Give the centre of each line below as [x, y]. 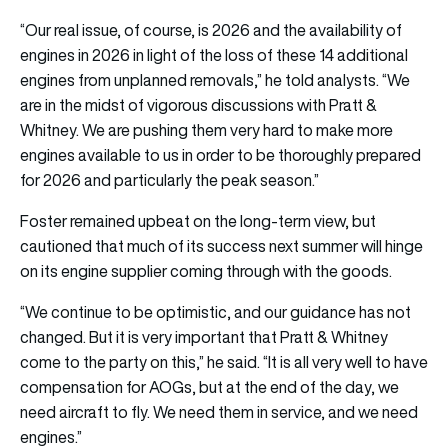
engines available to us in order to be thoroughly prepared [220, 154]
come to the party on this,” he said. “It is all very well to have [224, 361]
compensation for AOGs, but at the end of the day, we [209, 386]
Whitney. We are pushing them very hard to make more [206, 129]
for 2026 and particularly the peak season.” [169, 179]
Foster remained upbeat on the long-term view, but [198, 220]
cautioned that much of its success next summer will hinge [221, 245]
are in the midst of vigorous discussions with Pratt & [198, 104]
